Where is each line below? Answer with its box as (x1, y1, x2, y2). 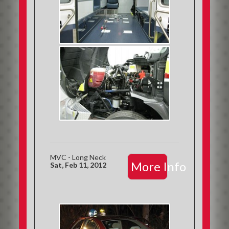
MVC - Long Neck (50, 153, 106, 162)
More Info (130, 159, 186, 174)
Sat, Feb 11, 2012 (50, 161, 107, 169)
